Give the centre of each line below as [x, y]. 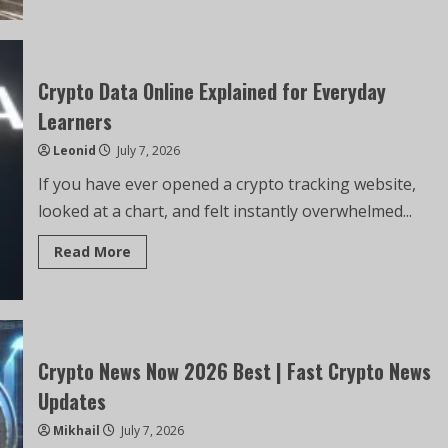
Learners [74, 121]
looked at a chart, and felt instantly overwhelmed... [224, 211]
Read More [92, 251]
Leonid [74, 150]
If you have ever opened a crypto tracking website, [226, 184]
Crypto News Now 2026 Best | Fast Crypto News [234, 371]
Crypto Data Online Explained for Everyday [211, 91]
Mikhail [76, 430]
